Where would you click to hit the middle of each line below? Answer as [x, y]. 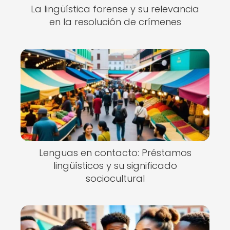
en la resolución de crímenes [115, 22]
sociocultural [115, 178]
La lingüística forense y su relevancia [115, 9]
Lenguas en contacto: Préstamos [115, 153]
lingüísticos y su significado [115, 166]
